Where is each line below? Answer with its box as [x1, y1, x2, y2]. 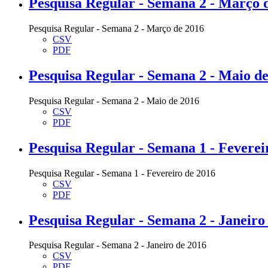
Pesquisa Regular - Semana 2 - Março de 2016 [29, 23, 204, 33]
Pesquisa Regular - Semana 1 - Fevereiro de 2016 [29, 167, 215, 178]
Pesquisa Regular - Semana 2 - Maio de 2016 [29, 95, 199, 106]
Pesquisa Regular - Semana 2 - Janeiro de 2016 [29, 240, 206, 251]
